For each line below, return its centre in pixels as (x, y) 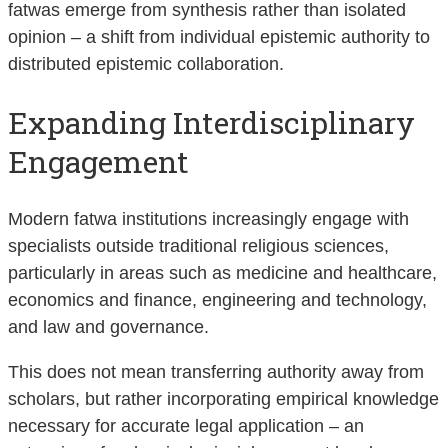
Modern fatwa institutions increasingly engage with (208, 219)
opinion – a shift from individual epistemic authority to (219, 37)
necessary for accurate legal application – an (186, 426)
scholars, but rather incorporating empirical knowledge (223, 399)
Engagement (98, 162)
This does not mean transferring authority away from (216, 372)
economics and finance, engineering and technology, (217, 300)
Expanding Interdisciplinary (211, 123)
